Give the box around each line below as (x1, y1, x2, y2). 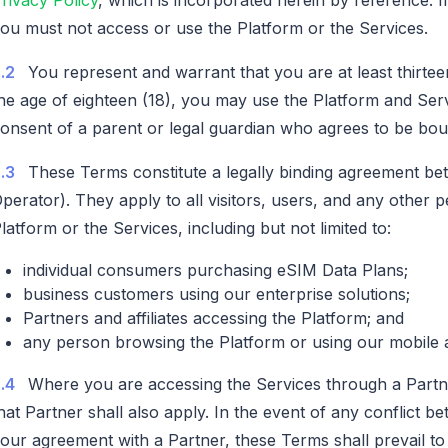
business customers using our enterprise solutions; (23, 283, 410, 304)
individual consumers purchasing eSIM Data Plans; (23, 259, 408, 280)
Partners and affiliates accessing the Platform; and (23, 307, 404, 328)
